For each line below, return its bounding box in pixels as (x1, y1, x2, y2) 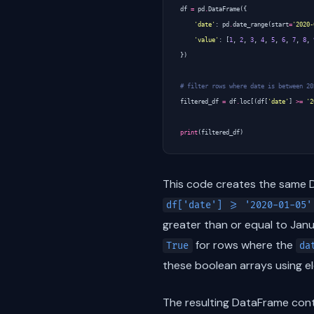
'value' (194, 36, 219, 43)
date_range (233, 20, 268, 28)
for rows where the (192, 237, 296, 252)
